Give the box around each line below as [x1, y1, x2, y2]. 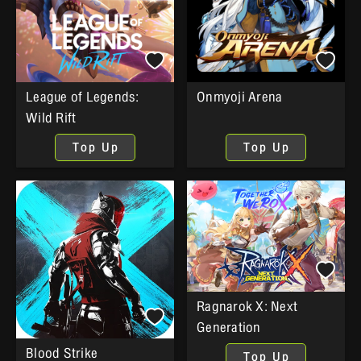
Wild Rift [26, 106, 77, 130]
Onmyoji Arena [197, 85, 283, 109]
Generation [197, 315, 261, 339]
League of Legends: [26, 85, 139, 109]
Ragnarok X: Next [197, 294, 297, 318]
